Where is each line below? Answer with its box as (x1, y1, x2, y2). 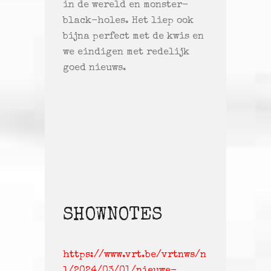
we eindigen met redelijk (63, 48, 189, 58)
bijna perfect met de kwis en (63, 32, 204, 42)
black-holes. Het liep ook (63, 16, 194, 27)
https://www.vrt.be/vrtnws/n (63, 250, 206, 261)
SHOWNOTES (63, 207, 162, 226)
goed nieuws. (63, 64, 126, 74)
